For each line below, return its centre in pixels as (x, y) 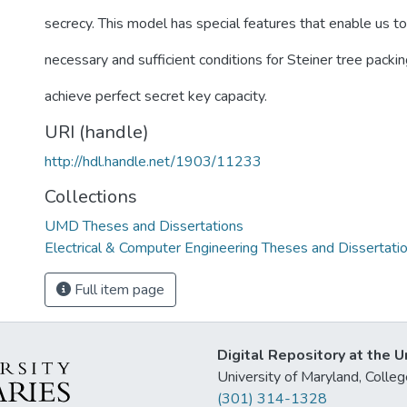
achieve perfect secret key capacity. (156, 96)
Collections (91, 197)
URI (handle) (97, 132)
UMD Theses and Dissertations (144, 226)
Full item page (118, 290)
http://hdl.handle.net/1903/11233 (153, 162)
